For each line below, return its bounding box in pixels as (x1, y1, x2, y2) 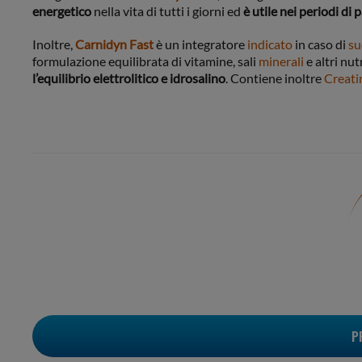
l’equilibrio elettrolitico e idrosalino (32, 70, 225, 86)
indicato (247, 36, 293, 53)
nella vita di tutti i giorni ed (91, 3, 243, 19)
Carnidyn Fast (75, 36, 154, 53)
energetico (32, 3, 91, 19)
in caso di (293, 36, 348, 53)
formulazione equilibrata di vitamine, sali (32, 53, 259, 69)
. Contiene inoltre (225, 70, 324, 86)
